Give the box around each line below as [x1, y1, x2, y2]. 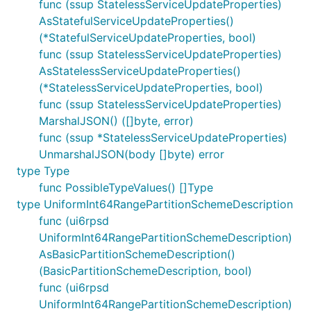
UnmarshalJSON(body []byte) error [39, 147, 224, 161]
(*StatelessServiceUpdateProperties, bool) [39, 81, 263, 94]
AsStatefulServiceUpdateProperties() [39, 14, 234, 28]
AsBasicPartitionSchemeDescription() [39, 247, 235, 261]
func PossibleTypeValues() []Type [39, 180, 213, 194]
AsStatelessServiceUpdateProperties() [39, 64, 241, 78]
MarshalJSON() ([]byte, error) [39, 114, 194, 128]
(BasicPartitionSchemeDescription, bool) [39, 264, 252, 278]
